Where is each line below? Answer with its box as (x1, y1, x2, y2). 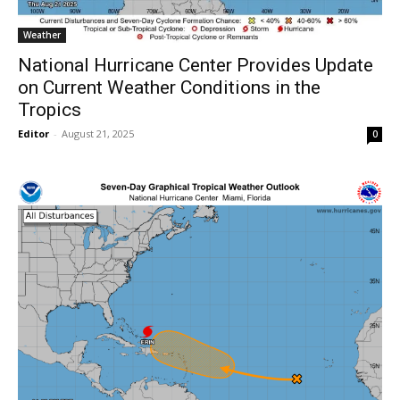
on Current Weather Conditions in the (18, 76, 321, 98)
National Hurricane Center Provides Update (18, 54, 373, 76)
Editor (18, 126, 49, 140)
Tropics (18, 98, 81, 121)
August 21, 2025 (62, 126, 134, 140)
